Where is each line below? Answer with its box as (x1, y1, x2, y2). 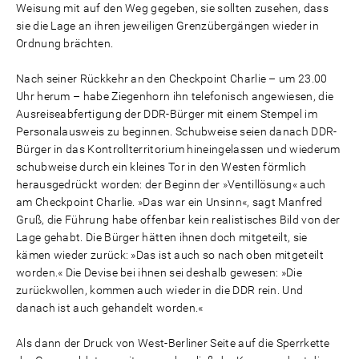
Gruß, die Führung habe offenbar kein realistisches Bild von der (16, 213, 341, 226)
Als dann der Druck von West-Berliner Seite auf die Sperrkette (16, 337, 330, 349)
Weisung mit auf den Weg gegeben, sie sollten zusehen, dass (16, 2, 329, 14)
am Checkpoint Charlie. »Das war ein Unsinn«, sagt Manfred (16, 196, 323, 208)
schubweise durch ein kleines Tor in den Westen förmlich (16, 160, 306, 173)
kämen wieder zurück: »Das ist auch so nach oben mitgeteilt (16, 248, 324, 261)
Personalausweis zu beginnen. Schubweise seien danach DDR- (16, 125, 337, 138)
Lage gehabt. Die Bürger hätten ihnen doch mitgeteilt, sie (16, 231, 308, 244)
